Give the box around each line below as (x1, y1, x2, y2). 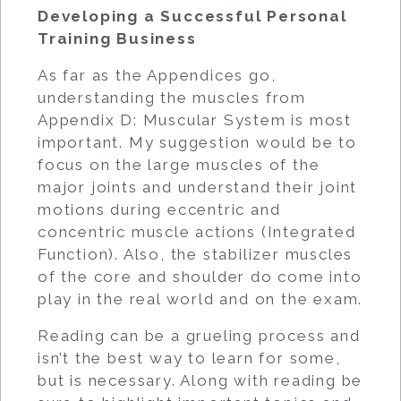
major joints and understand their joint (38, 177, 358, 196)
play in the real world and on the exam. (38, 289, 363, 308)
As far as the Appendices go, (38, 65, 277, 84)
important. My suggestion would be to (38, 132, 357, 151)
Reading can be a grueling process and (38, 326, 361, 345)
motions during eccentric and (38, 200, 281, 218)
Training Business (38, 29, 197, 47)
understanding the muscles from (38, 88, 306, 107)
